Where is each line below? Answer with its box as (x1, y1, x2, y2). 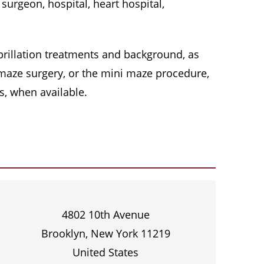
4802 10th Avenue (61, 207, 150, 222)
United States (72, 245, 139, 259)
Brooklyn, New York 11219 (41, 226, 170, 240)
